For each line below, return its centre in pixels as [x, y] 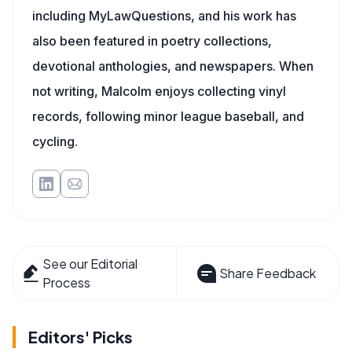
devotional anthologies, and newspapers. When [173, 66]
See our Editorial [90, 264]
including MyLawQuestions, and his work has [164, 16]
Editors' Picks [81, 337]
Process [67, 283]
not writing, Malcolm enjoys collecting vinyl [159, 92]
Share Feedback [267, 273]
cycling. [55, 142]
